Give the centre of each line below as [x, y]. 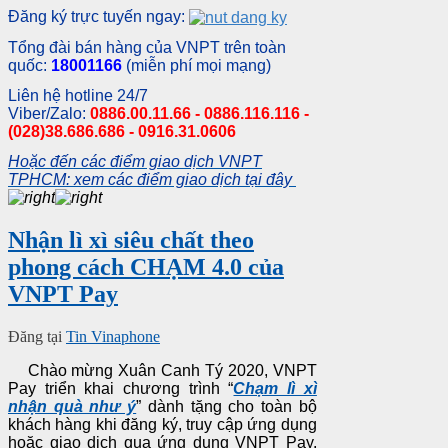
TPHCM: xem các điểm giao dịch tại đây [150, 179]
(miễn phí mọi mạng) [198, 65]
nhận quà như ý [72, 406]
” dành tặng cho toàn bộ [226, 406]
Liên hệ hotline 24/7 [78, 95]
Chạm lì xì [275, 388]
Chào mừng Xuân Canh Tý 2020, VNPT [162, 370]
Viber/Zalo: [49, 113]
